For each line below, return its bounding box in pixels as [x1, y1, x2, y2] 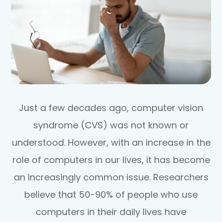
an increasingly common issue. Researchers [13, 170, 209, 183]
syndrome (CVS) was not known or [33, 118, 189, 131]
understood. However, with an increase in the [11, 136, 211, 149]
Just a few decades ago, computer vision [19, 101, 203, 114]
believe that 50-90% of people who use [24, 188, 198, 201]
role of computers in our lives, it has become [12, 153, 210, 166]
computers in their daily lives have [36, 205, 186, 218]
